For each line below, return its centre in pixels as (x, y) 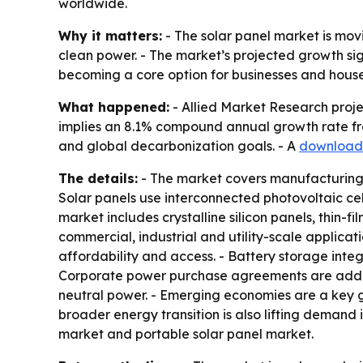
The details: (98, 178)
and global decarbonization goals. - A (179, 145)
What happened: (114, 107)
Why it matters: (110, 35)
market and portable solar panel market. (186, 333)
